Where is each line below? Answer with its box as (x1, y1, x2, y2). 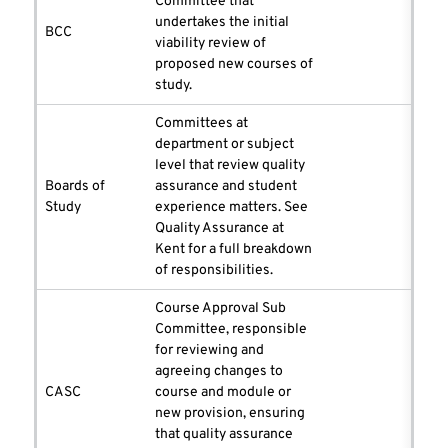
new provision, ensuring (155, 405, 305, 423)
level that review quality (155, 157, 305, 175)
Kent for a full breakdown (155, 241, 312, 259)
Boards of (45, 178, 105, 196)
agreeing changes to (155, 363, 283, 381)
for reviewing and (155, 342, 264, 360)
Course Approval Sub (155, 300, 286, 318)
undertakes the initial (155, 14, 289, 32)
